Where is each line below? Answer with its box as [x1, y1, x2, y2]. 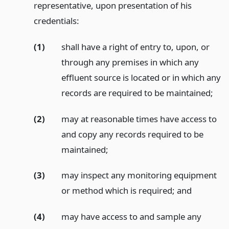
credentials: [33, 15, 79, 27]
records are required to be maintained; [61, 86, 213, 99]
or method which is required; [61, 185, 177, 197]
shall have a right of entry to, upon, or [61, 40, 210, 53]
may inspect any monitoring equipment [61, 169, 217, 181]
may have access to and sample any [61, 211, 201, 223]
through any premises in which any [61, 56, 199, 68]
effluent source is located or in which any [61, 71, 221, 83]
